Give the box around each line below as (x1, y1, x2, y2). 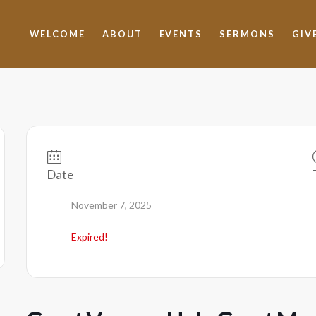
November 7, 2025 (71, 199, 152, 211)
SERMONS (219, 28, 275, 39)
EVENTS (159, 28, 203, 39)
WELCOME (30, 28, 85, 39)
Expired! (71, 231, 108, 243)
